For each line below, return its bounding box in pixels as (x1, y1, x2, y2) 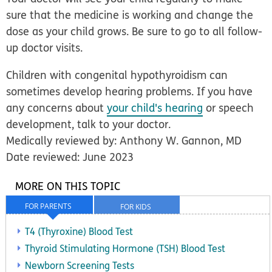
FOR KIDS (120, 201, 151, 212)
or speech (203, 100, 254, 116)
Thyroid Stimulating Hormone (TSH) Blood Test (25, 242, 225, 256)
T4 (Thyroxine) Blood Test (25, 225, 133, 239)
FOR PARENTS (24, 201, 72, 212)
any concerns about (6, 100, 107, 116)
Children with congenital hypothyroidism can (6, 67, 228, 83)
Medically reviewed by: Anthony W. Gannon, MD (6, 133, 242, 149)
